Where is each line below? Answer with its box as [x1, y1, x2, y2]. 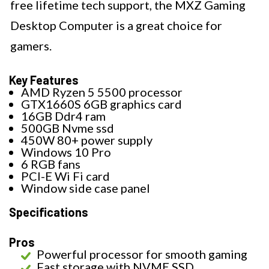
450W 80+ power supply [21, 133, 153, 148]
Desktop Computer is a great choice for [10, 18, 222, 33]
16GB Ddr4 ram [21, 109, 106, 124]
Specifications [9, 205, 88, 220]
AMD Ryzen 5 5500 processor [21, 85, 183, 100]
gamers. [10, 38, 52, 53]
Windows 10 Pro [21, 145, 111, 160]
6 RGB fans [21, 157, 80, 172]
